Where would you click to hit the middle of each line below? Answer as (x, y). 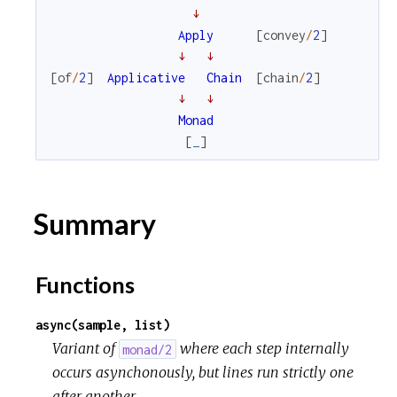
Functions (85, 285)
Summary (92, 223)
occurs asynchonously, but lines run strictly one (203, 373)
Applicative (146, 77)
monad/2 (148, 349)
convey (284, 35)
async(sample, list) (103, 325)
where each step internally (262, 349)
